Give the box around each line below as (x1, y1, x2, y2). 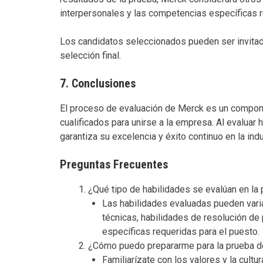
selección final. (60, 49, 121, 61)
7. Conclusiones (60, 76, 136, 90)
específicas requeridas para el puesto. (102, 225, 259, 237)
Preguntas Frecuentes (60, 157, 168, 171)
